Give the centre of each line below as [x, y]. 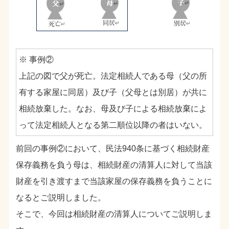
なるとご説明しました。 [61, 198]
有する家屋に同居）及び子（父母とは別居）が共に [113, 92]
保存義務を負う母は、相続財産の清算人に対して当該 [114, 165]
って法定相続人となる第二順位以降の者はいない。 [113, 125]
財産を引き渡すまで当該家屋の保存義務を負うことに [114, 181]
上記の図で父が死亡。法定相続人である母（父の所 [113, 76]
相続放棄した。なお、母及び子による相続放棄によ [113, 108]
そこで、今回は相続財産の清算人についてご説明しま [114, 214]
